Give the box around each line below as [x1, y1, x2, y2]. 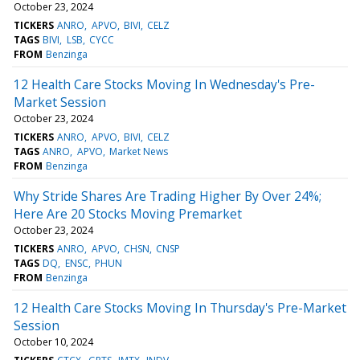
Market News [108, 144, 168, 158]
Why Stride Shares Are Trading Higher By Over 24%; [14, 186, 321, 205]
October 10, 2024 [14, 334, 93, 349]
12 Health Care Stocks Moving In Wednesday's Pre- [14, 75, 315, 93]
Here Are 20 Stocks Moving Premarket [14, 204, 242, 223]
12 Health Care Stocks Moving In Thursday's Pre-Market [14, 298, 346, 317]
